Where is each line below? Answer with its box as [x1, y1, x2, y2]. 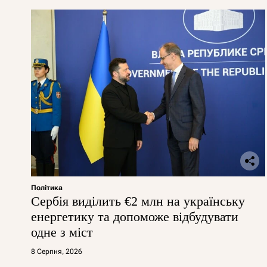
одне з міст [31, 224, 93, 240]
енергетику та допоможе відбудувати [31, 209, 238, 224]
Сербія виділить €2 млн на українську [31, 193, 245, 209]
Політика [31, 183, 63, 192]
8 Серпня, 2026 [31, 247, 82, 256]
